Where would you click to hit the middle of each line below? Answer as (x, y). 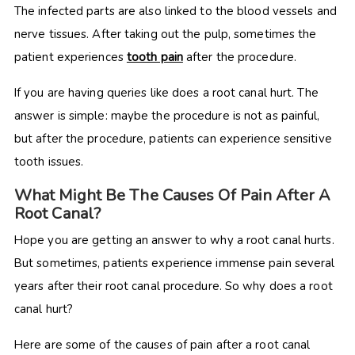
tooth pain (155, 57)
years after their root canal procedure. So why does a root (173, 286)
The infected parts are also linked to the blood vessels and (175, 11)
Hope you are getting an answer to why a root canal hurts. (174, 240)
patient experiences (70, 57)
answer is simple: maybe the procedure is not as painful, (167, 115)
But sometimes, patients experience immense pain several (174, 263)
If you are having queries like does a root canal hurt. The (166, 92)
